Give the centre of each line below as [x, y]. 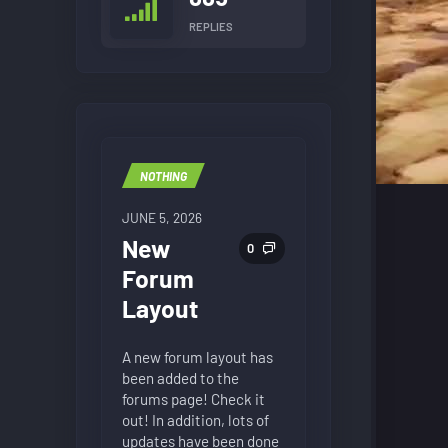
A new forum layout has [197, 356]
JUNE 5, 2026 [161, 217]
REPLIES [210, 26]
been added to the [180, 377]
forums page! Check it [193, 398]
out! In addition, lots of [195, 419]
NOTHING [163, 175]
